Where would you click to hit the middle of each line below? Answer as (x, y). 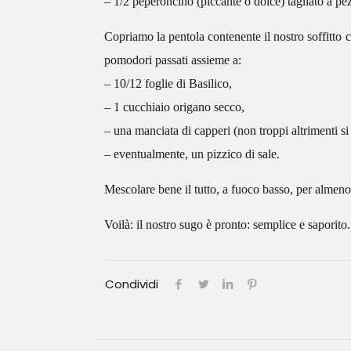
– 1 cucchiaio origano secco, (174, 107)
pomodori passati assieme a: (173, 60)
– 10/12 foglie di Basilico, (168, 83)
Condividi (132, 284)
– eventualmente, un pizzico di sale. (192, 154)
